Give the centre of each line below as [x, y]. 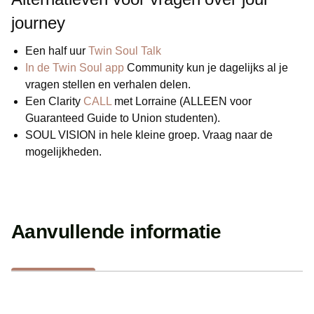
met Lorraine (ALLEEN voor [182, 101]
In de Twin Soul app [76, 67]
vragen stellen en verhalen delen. [108, 84]
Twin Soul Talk [125, 50]
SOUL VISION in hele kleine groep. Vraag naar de [149, 135]
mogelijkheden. [63, 151]
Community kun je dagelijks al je [207, 67]
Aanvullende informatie [116, 231]
